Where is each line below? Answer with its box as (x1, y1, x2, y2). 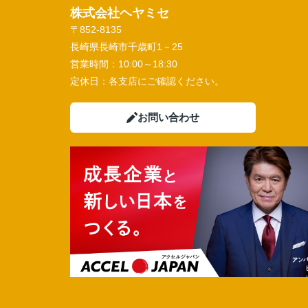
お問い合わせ (137, 111, 199, 123)
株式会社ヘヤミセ (70, 6, 169, 20)
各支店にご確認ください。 (109, 76, 224, 87)
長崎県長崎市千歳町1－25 (70, 41, 186, 52)
